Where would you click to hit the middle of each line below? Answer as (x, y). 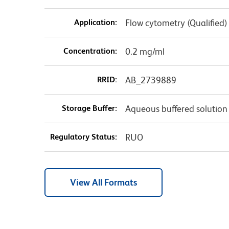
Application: (95, 22)
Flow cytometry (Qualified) (176, 23)
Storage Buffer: (89, 108)
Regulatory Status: (83, 137)
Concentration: (90, 51)
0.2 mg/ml (145, 52)
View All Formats (104, 182)
